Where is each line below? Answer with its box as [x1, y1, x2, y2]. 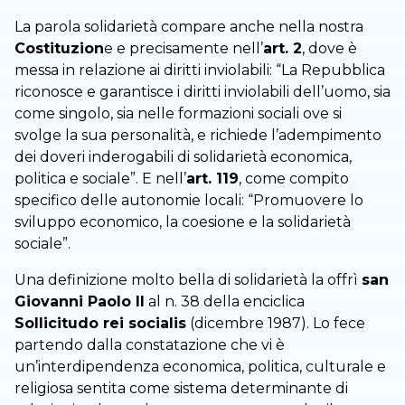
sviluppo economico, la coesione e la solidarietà [14, 212, 351, 231]
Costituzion [14, 39, 104, 57]
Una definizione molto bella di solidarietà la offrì [14, 270, 362, 288]
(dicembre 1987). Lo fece [186, 314, 365, 332]
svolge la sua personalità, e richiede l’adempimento [14, 126, 381, 144]
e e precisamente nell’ [104, 39, 263, 57]
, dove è [302, 39, 357, 57]
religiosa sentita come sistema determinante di [14, 379, 348, 397]
